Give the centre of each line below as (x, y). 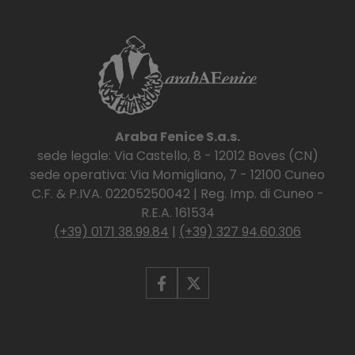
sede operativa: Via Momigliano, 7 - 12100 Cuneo (177, 175)
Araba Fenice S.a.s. (177, 137)
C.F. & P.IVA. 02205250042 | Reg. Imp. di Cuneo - (177, 194)
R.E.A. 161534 (177, 213)
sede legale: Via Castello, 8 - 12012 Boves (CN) (177, 156)
